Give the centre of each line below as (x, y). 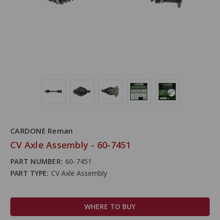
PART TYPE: (29, 173)
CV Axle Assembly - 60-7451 (71, 145)
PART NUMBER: (37, 161)
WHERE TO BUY (110, 206)
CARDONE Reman (42, 130)
